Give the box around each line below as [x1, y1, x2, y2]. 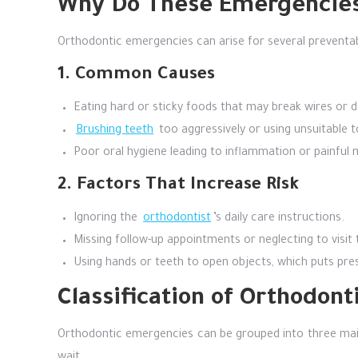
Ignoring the [74, 213, 141, 225]
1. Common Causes [58, 66, 215, 86]
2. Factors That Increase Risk [58, 177, 299, 196]
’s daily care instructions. [213, 213, 344, 225]
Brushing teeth [76, 125, 153, 137]
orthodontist [143, 213, 211, 225]
